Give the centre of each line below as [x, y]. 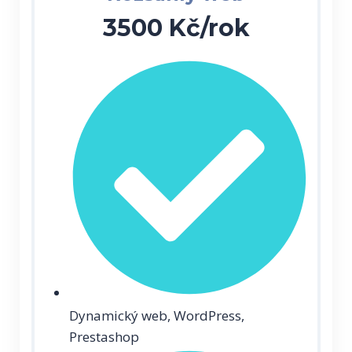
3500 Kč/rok [176, 27]
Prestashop [104, 336]
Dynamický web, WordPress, [157, 315]
